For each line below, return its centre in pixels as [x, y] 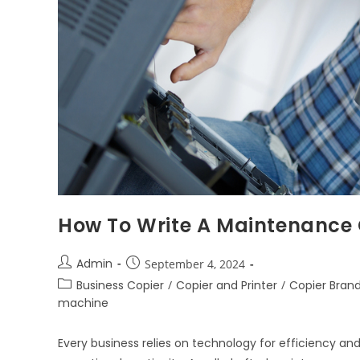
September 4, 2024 [195, 264]
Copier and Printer [227, 286]
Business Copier [120, 286]
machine [83, 303]
